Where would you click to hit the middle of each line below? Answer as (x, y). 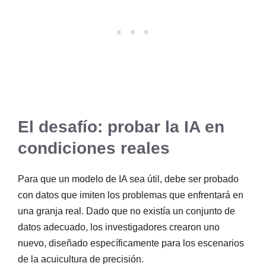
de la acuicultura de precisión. (81, 259)
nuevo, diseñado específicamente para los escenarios (131, 243)
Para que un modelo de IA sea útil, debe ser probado (128, 179)
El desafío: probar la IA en (121, 127)
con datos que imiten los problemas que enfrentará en (131, 195)
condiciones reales (94, 148)
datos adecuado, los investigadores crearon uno (119, 227)
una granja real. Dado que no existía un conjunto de (126, 211)
